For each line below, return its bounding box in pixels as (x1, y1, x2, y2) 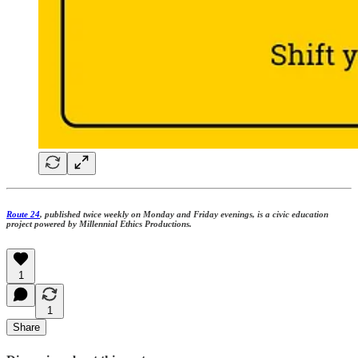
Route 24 (6, 209, 40, 220)
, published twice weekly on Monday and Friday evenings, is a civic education (40, 209, 328, 220)
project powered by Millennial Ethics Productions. (6, 219, 192, 229)
